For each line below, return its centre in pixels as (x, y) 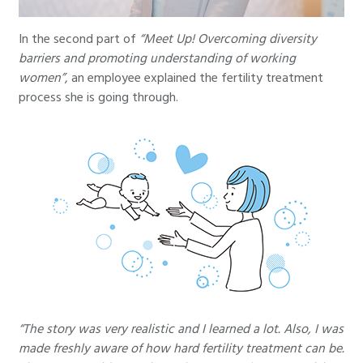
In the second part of (79, 39)
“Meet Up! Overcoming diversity (228, 39)
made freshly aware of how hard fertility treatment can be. (181, 348)
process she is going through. (98, 98)
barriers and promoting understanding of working (157, 59)
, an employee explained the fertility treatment (194, 78)
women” (42, 78)
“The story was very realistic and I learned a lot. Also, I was (181, 329)
